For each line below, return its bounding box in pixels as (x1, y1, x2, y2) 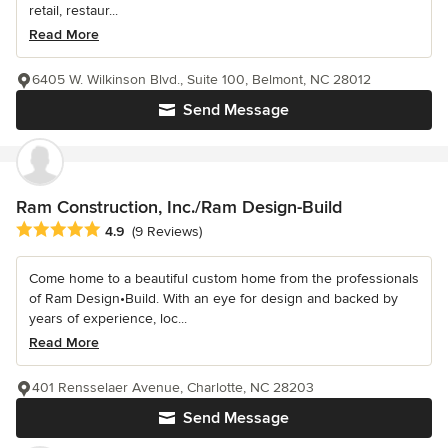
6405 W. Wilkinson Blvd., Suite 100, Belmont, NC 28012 (32, 70, 371, 88)
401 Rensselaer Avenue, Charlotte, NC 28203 (32, 378, 314, 396)
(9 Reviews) (132, 222, 202, 240)
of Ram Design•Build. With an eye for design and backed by (29, 289, 398, 307)
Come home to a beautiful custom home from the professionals (29, 269, 419, 287)
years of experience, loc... (29, 309, 187, 327)
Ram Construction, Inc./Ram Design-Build (16, 195, 342, 218)
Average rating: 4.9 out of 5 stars (15, 219, 242, 240)
